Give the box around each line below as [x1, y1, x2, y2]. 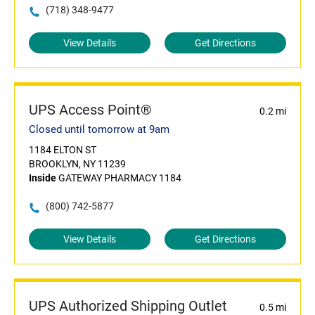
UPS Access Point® [29, 101, 152, 119]
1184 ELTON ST [29, 144, 96, 156]
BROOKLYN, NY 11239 [29, 158, 126, 170]
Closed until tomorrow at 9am [29, 123, 169, 136]
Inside [29, 172, 56, 184]
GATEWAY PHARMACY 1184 [56, 172, 181, 184]
